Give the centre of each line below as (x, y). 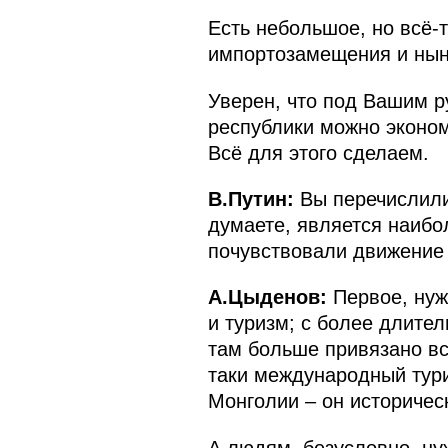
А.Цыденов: (267, 297)
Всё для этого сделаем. (318, 152)
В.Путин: (250, 199)
